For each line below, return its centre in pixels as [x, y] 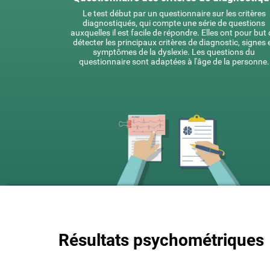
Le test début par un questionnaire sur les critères [174, 13]
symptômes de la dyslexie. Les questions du [174, 52]
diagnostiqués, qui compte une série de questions [174, 23]
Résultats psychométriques [161, 240]
